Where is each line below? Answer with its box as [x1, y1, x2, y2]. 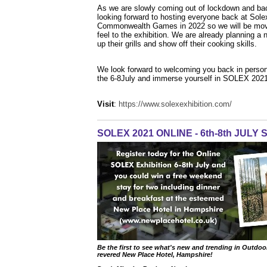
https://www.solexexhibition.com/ [118, 99, 232, 108]
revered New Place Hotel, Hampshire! [97, 250, 213, 258]
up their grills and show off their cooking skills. [97, 39, 257, 48]
